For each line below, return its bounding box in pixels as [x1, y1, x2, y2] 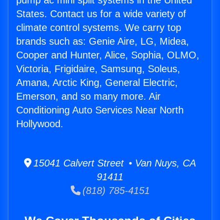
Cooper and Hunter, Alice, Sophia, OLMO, [16, 50, 199, 61]
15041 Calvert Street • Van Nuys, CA [31, 158, 196, 169]
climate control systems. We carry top [16, 22, 181, 33]
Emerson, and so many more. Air [16, 91, 161, 102]
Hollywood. [16, 118, 63, 130]
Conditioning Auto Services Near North [16, 105, 184, 116]
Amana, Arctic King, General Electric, [16, 77, 178, 88]
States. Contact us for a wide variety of [16, 8, 186, 20]
